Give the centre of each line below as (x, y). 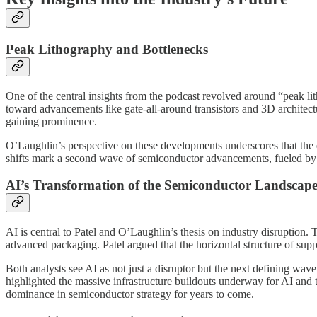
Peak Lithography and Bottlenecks (107, 49)
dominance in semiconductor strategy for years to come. (130, 294)
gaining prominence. (51, 121)
